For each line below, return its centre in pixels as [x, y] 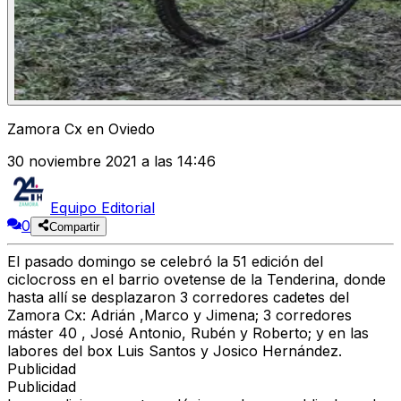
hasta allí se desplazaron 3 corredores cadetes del [178, 298]
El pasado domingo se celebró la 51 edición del [165, 262]
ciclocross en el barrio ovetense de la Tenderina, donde [196, 280]
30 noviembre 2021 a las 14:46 [111, 162]
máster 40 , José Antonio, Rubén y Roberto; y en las [188, 333]
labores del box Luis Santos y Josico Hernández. [175, 351]
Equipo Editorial [102, 208]
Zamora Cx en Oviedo [81, 129]
